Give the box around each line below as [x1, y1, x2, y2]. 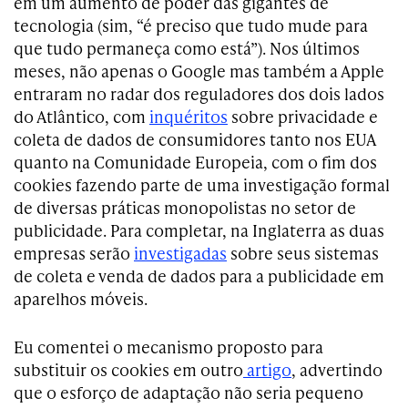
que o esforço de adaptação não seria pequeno [14, 381, 363, 404]
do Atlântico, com [14, 105, 149, 128]
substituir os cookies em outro [14, 358, 243, 382]
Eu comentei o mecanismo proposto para [14, 335, 323, 359]
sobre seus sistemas [227, 241, 379, 265]
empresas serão [14, 241, 134, 265]
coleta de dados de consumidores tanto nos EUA [14, 127, 375, 151]
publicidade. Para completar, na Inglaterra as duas [14, 219, 384, 242]
